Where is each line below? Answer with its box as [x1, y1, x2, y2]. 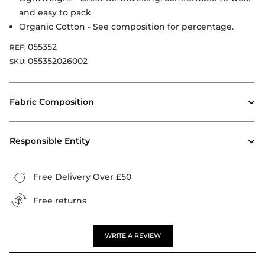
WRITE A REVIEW [104, 231, 161, 240]
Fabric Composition [9, 96, 94, 108]
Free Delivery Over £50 [33, 172, 131, 183]
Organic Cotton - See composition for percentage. [19, 21, 234, 33]
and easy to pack [19, 7, 91, 18]
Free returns [33, 195, 86, 206]
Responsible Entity [9, 135, 90, 147]
